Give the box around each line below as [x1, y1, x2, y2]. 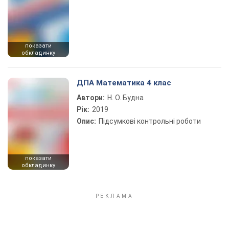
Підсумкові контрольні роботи [99, 117, 201, 125]
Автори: [77, 94, 105, 102]
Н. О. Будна [107, 94, 144, 102]
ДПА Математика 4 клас [77, 78, 171, 87]
